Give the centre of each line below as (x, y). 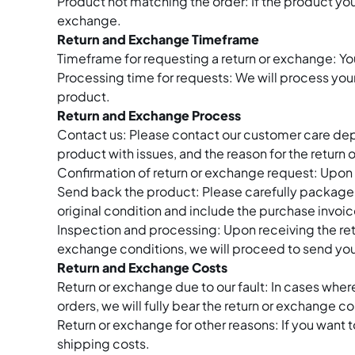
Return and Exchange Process (149, 115)
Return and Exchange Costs (142, 267)
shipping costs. (103, 344)
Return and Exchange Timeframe (158, 39)
